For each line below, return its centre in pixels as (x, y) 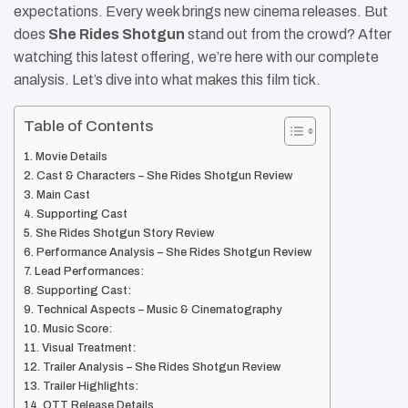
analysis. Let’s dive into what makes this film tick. (167, 80)
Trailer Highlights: (90, 387)
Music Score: (77, 329)
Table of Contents (88, 127)
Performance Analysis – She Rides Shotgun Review (173, 253)
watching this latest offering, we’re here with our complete (196, 57)
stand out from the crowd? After (288, 35)
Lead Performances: (89, 272)
